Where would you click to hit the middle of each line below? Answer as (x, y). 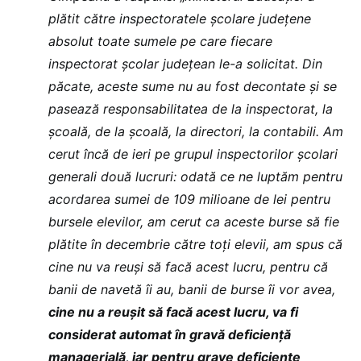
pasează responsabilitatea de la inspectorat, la (191, 108)
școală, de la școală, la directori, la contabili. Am (196, 131)
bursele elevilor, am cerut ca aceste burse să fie (194, 221)
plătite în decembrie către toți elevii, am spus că (195, 244)
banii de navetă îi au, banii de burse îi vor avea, (192, 289)
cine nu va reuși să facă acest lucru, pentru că (188, 266)
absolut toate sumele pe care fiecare (160, 41)
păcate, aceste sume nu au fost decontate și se (193, 86)
